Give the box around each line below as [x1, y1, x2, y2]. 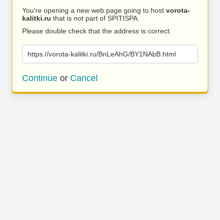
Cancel [70, 73, 98, 83]
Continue [22, 73, 57, 83]
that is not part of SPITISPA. [51, 14, 139, 22]
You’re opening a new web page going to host [22, 6, 166, 14]
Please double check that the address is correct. [22, 27, 171, 35]
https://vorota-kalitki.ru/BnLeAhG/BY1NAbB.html [27, 50, 176, 58]
